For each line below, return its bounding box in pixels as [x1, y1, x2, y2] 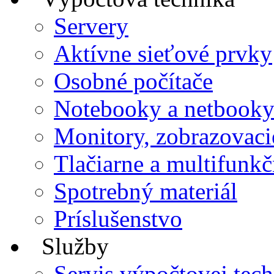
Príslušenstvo [54, 205, 182, 232]
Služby [42, 232, 109, 259]
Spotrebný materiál [54, 177, 237, 204]
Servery [54, 12, 128, 39]
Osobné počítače [54, 67, 213, 94]
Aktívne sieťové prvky [54, 40, 272, 67]
